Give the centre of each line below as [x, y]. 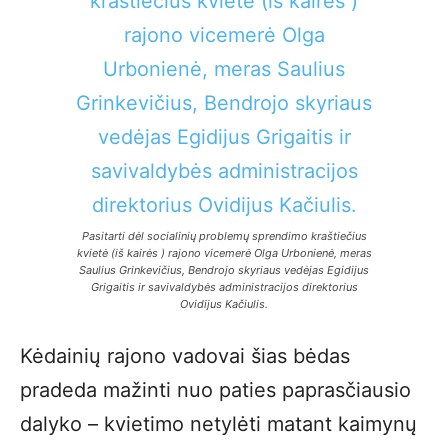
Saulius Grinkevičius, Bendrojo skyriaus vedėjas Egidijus [224, 270]
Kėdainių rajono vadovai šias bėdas [185, 356]
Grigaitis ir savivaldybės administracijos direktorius [224, 287]
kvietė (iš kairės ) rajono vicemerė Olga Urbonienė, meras [224, 253]
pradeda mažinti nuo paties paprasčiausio [215, 390]
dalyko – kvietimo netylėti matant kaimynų [218, 424]
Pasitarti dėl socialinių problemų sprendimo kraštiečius [224, 236]
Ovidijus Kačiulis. [224, 304]
